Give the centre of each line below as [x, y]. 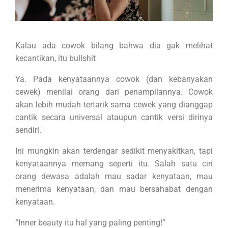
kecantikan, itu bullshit [55, 59]
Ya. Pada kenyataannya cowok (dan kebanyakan [114, 79]
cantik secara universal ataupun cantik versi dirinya [114, 118]
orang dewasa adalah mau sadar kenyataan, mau [114, 177]
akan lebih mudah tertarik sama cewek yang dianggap [114, 105]
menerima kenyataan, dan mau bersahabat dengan [114, 189]
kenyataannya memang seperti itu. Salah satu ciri [114, 164]
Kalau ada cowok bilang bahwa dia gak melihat [114, 46]
